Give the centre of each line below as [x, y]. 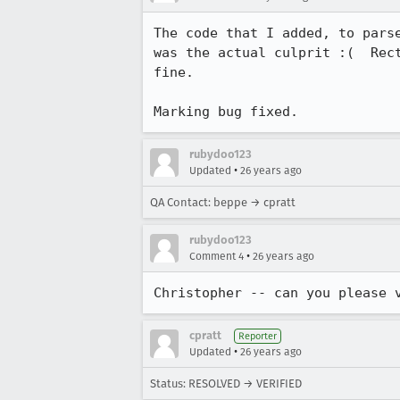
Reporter [258, 336]
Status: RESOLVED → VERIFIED [226, 383]
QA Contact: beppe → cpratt [223, 202]
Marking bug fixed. [226, 112]
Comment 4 [217, 256]
